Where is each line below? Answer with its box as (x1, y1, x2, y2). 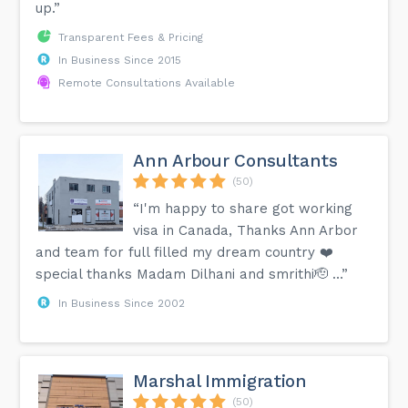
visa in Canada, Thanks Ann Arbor (133, 221, 359, 239)
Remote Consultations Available (58, 76, 236, 89)
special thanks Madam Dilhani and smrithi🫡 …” (36, 265, 349, 282)
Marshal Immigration (133, 370, 307, 392)
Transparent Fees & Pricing (58, 30, 204, 44)
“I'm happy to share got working (133, 199, 353, 217)
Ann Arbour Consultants (133, 149, 338, 171)
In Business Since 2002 (58, 296, 186, 310)
